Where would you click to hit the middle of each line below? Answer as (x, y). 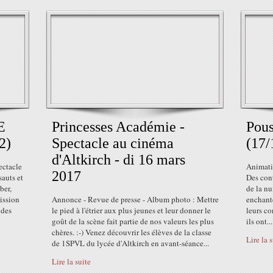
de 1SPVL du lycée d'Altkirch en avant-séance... (130, 243)
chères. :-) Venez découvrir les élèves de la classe (132, 232)
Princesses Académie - (118, 127)
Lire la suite (71, 261)
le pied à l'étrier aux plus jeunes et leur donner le (131, 210)
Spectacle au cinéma (113, 143)
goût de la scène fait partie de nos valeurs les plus (133, 221)
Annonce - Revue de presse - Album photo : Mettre (135, 199)
